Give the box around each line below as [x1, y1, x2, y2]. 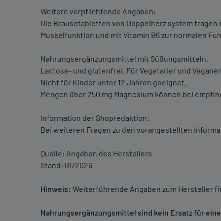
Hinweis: [40, 184, 71, 194]
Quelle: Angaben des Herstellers [40, 148, 152, 158]
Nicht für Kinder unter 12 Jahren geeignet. [40, 77, 186, 87]
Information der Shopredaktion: [40, 113, 149, 123]
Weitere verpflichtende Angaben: [40, 6, 156, 16]
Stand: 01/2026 [40, 160, 92, 170]
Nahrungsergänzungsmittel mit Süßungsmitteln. [40, 54, 208, 64]
